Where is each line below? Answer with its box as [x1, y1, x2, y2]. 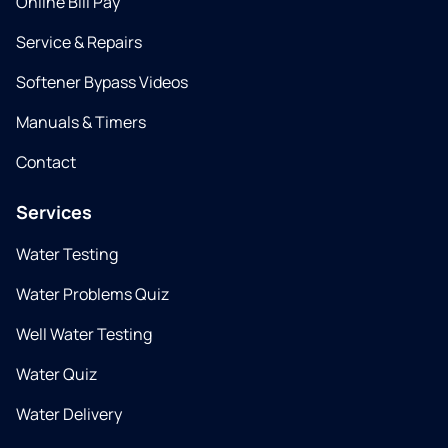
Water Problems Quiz [16, 283, 169, 305]
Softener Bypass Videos [16, 71, 188, 93]
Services [16, 200, 92, 224]
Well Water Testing [16, 323, 152, 345]
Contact [16, 151, 76, 173]
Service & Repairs [16, 31, 142, 53]
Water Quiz [16, 363, 97, 385]
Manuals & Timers [16, 111, 146, 133]
